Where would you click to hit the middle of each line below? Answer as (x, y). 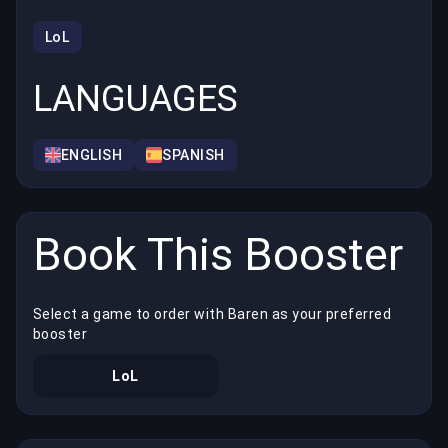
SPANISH (193, 155)
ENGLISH (92, 155)
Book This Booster (218, 255)
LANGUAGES (135, 99)
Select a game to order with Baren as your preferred (212, 313)
